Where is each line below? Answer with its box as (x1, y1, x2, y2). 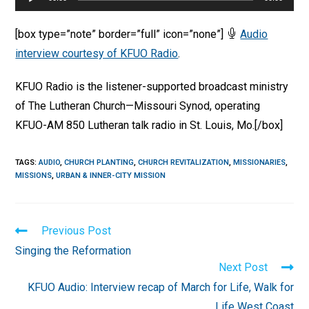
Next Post (218, 261, 268, 274)
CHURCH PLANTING (64, 158, 134, 167)
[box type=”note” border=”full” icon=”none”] (15, 28, 227, 41)
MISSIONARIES (233, 158, 286, 167)
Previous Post (41, 224, 112, 237)
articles (14, 250, 53, 263)
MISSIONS (15, 171, 52, 180)
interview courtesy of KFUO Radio (15, 47, 179, 60)
